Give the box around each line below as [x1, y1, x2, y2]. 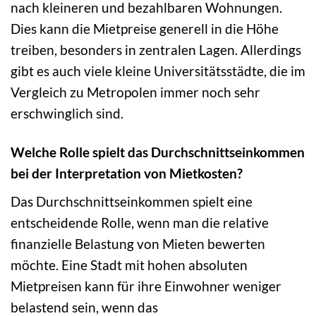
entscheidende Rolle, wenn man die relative [11, 214, 269, 231]
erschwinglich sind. [11, 105, 123, 122]
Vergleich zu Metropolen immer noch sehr [11, 84, 260, 101]
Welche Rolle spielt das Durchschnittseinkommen [11, 144, 305, 161]
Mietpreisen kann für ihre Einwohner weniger [11, 277, 281, 294]
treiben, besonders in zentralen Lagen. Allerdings [11, 42, 301, 59]
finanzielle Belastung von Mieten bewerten [11, 235, 265, 252]
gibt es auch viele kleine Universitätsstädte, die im [11, 63, 305, 80]
